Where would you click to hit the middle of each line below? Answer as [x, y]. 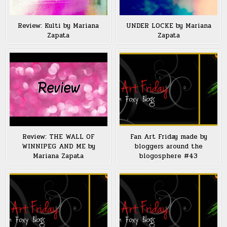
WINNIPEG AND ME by [58, 146]
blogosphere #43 [168, 156]
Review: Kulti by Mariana [59, 26]
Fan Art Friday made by [168, 137]
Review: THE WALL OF [58, 137]
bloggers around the [168, 146]
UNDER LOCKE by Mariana [168, 26]
